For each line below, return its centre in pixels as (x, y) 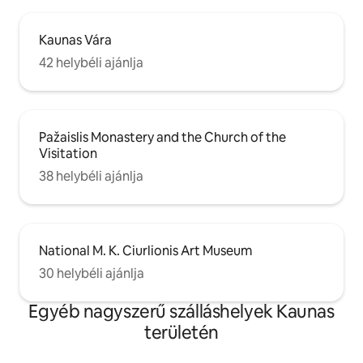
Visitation (68, 154)
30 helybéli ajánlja (92, 273)
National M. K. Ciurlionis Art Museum (145, 251)
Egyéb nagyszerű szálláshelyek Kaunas (181, 312)
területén (181, 333)
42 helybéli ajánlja (91, 63)
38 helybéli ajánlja (91, 176)
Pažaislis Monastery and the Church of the (162, 137)
